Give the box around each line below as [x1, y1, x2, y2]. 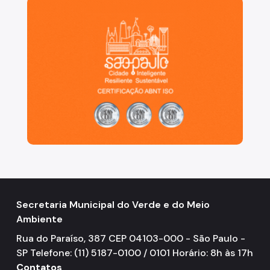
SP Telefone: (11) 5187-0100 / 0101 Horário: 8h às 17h [16, 246, 253, 260]
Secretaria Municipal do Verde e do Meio [16, 198, 210, 212]
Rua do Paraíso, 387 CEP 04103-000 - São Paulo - [16, 232, 245, 245]
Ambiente [16, 213, 63, 226]
